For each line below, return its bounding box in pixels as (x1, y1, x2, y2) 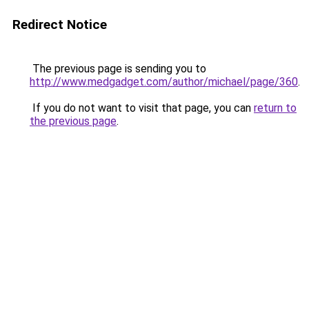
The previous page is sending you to (30, 62, 206, 75)
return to (254, 101, 297, 114)
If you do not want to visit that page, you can (30, 101, 254, 114)
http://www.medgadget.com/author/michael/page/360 (30, 75, 298, 88)
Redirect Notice (12, 17, 107, 32)
